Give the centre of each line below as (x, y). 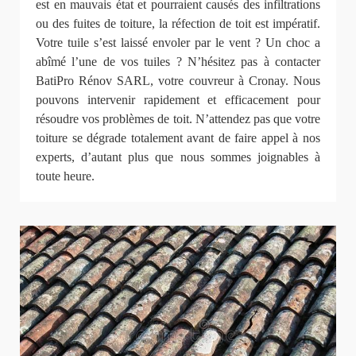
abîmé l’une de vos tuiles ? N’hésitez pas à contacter (178, 62)
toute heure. (65, 176)
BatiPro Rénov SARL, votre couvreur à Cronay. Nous (178, 81)
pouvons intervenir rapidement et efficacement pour (178, 100)
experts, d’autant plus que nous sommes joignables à (178, 157)
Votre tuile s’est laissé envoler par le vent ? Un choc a (178, 43)
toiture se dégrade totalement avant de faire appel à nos (178, 138)
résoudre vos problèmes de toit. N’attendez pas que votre (178, 119)
